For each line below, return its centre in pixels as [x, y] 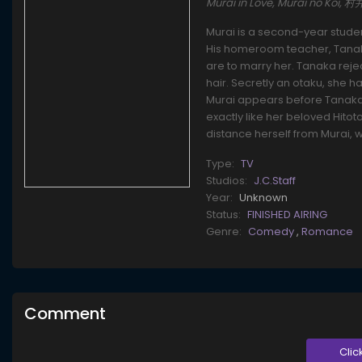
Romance [328, 232]
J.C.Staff [275, 181]
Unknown [264, 198]
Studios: [227, 181]
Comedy [273, 232]
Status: [224, 215]
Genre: [224, 232]
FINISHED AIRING [288, 215]
